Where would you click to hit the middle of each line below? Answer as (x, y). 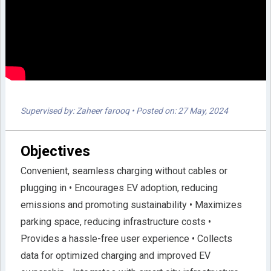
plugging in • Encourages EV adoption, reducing (119, 188)
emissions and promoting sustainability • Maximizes (131, 204)
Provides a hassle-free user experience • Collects (126, 238)
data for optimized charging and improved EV (115, 255)
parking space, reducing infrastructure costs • (116, 221)
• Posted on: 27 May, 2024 (179, 110)
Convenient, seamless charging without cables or (124, 171)
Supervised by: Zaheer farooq (75, 110)
